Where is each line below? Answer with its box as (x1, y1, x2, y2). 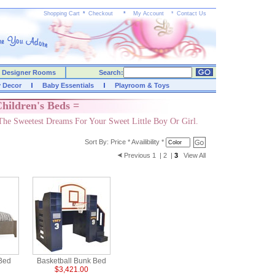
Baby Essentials (42, 82, 94, 89)
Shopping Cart (44, 10, 80, 17)
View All (184, 152, 206, 159)
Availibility (131, 138, 160, 145)
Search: (99, 69, 123, 76)
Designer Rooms (1, 69, 56, 76)
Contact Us (177, 10, 206, 17)
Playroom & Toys (115, 82, 169, 89)
